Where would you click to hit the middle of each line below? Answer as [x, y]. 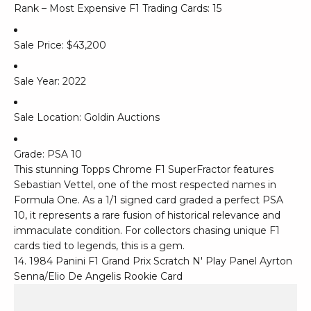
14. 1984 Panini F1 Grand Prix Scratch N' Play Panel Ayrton [153, 261]
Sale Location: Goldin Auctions [87, 118]
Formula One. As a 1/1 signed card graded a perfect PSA [149, 200]
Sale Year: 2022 [50, 82]
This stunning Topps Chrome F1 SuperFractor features [144, 169]
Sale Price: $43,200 [60, 45]
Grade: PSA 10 [48, 154]
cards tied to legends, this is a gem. [99, 245]
